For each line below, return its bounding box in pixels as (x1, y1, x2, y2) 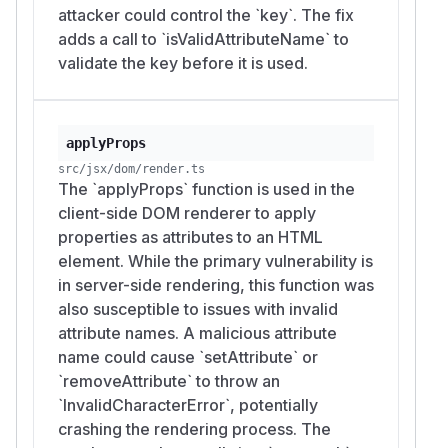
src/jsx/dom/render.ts (58, 161, 205, 176)
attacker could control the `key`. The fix (58, 4, 354, 25)
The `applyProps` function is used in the (58, 178, 355, 199)
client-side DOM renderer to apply (58, 202, 316, 223)
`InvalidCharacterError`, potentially (58, 394, 318, 415)
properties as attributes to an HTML (58, 226, 323, 247)
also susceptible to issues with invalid (58, 298, 338, 319)
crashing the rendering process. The (58, 418, 331, 439)
